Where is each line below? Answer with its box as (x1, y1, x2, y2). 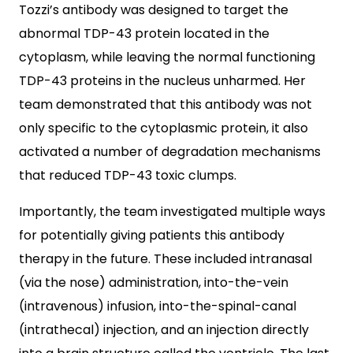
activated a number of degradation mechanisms (19, 143, 321, 161)
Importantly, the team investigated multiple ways (19, 203, 325, 221)
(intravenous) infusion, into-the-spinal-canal (19, 297, 296, 315)
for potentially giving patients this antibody (19, 226, 284, 244)
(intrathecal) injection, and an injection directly (19, 321, 309, 339)
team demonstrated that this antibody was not (19, 95, 312, 113)
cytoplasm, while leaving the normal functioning (19, 48, 315, 66)
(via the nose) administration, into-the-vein (19, 273, 288, 292)
